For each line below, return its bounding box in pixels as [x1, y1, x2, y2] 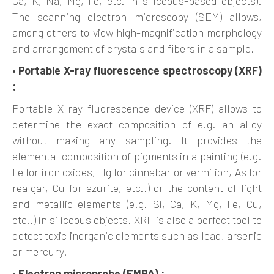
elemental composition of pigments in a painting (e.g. [12, 149, 262, 163]
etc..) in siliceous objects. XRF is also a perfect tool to [12, 213, 262, 226]
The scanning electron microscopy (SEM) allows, [12, 10, 262, 23]
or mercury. [12, 245, 67, 258]
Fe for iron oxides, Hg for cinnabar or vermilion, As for [12, 165, 262, 179]
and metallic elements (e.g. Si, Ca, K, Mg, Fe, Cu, [12, 197, 262, 210]
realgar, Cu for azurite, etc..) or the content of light [12, 181, 262, 194]
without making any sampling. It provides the [12, 133, 262, 147]
